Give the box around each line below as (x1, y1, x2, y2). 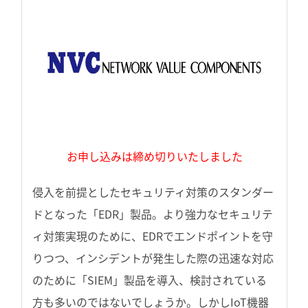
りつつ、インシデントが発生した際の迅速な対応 (32, 250, 274, 267)
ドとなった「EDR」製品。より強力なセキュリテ (32, 206, 273, 223)
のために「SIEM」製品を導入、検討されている (32, 272, 267, 289)
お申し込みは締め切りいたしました (66, 148, 243, 165)
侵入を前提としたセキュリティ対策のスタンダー (32, 184, 274, 201)
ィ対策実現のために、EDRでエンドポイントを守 (32, 228, 273, 245)
